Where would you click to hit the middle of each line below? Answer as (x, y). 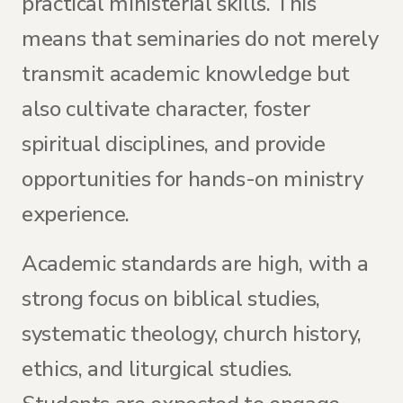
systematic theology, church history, (192, 334)
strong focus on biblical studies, (171, 299)
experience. (76, 214)
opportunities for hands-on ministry (193, 179)
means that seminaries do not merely (200, 39)
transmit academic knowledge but (186, 74)
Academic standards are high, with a (195, 264)
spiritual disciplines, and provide (174, 144)
